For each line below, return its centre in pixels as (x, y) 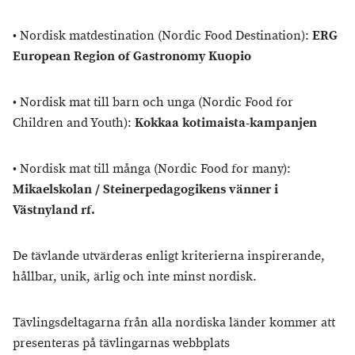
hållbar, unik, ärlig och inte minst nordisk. (135, 277)
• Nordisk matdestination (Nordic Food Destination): (162, 36)
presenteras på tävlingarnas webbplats (121, 344)
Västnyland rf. (54, 210)
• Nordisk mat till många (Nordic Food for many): (152, 169)
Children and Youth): (74, 123)
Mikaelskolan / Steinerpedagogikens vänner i (145, 190)
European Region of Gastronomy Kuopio (132, 57)
